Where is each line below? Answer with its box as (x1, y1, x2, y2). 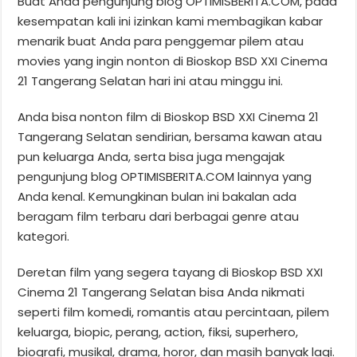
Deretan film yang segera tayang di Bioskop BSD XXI (18, 263, 324, 280)
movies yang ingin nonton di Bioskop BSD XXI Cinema (18, 52, 328, 69)
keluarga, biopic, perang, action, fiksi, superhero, (18, 323, 299, 340)
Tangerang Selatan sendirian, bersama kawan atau (18, 127, 323, 145)
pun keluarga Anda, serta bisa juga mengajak (18, 147, 285, 165)
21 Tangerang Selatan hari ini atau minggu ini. (18, 72, 284, 89)
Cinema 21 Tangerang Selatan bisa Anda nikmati (18, 283, 305, 300)
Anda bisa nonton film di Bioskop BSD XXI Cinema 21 (18, 108, 320, 125)
